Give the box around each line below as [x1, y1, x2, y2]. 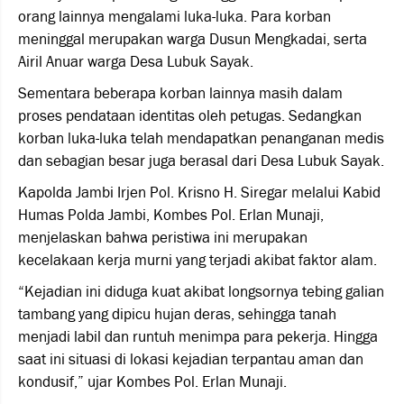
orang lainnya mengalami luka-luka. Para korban [18, 7, 331, 26]
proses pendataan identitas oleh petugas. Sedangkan [18, 106, 362, 125]
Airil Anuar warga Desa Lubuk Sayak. [18, 52, 253, 71]
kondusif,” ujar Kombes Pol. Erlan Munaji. [18, 372, 287, 391]
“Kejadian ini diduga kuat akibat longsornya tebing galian [18, 282, 384, 301]
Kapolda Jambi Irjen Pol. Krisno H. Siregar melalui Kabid [18, 183, 381, 202]
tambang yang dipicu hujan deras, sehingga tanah [18, 305, 336, 324]
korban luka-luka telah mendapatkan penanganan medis [18, 129, 384, 148]
